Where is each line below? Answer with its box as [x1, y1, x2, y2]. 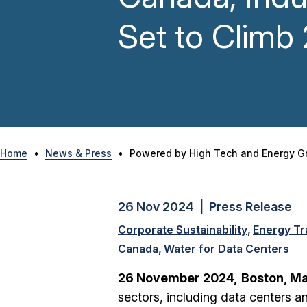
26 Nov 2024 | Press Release [118, 199, 292, 214]
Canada [118, 242, 158, 256]
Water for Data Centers [164, 242, 289, 256]
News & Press [45, 147, 112, 159]
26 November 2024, [118, 271, 238, 285]
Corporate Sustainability [118, 223, 247, 236]
